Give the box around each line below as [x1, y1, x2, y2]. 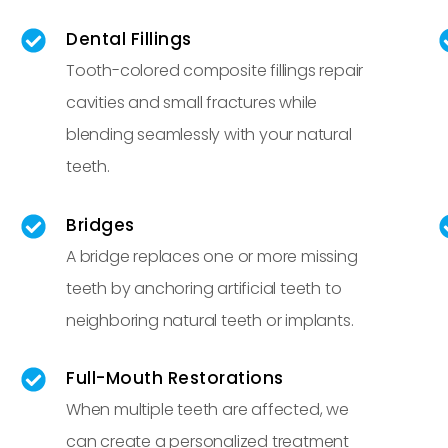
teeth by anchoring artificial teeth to [66, 276, 342, 300]
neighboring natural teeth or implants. [66, 308, 354, 332]
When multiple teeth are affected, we [66, 398, 349, 422]
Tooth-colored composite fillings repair [66, 58, 364, 82]
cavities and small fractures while [66, 90, 318, 114]
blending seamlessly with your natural [66, 122, 352, 146]
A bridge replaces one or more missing [66, 244, 358, 268]
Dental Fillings [66, 26, 192, 51]
